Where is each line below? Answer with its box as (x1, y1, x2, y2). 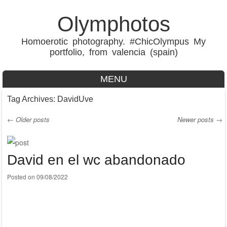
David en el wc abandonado (7, 152, 185, 168)
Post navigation (7, 131, 132, 152)
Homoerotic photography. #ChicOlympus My (21, 36, 206, 47)
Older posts (13, 115, 50, 125)
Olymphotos (57, 12, 170, 36)
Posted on (7, 172, 36, 181)
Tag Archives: (7, 95, 57, 104)
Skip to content (2, 90, 50, 100)
